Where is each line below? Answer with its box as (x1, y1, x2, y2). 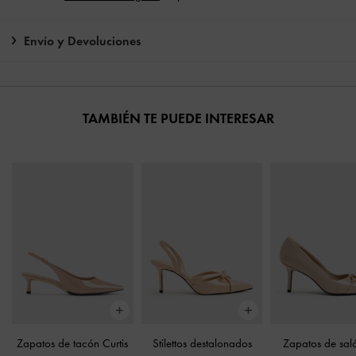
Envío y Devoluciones (24, 33, 141, 48)
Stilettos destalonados (152, 336, 252, 351)
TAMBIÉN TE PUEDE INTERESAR (82, 109, 274, 127)
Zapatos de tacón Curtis (17, 336, 129, 351)
